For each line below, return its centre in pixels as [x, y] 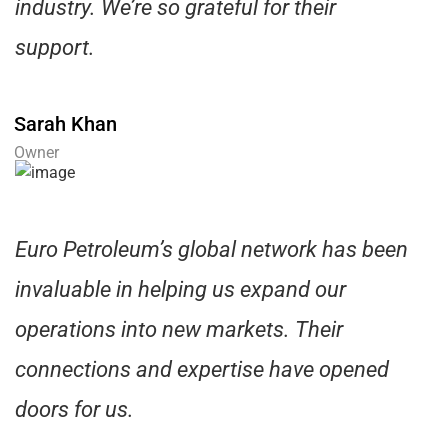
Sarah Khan [65, 124]
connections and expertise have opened [202, 370]
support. [55, 48]
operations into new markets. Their [179, 330]
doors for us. [74, 410]
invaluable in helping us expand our [180, 290]
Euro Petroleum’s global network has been [211, 250]
